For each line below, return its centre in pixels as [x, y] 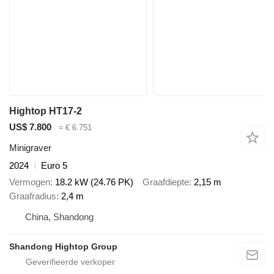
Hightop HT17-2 [46, 111]
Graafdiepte [166, 182]
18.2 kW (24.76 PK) [94, 182]
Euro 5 [54, 166]
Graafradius [33, 196]
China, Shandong [59, 217]
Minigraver [30, 148]
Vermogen [30, 182]
